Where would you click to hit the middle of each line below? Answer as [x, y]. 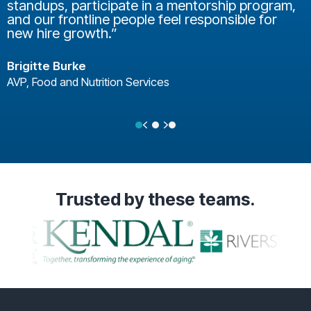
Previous [171, 125]
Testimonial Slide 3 [204, 139]
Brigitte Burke [47, 66]
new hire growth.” [62, 33]
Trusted [88, 200]
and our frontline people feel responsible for [142, 19]
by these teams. [190, 200]
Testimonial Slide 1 [170, 139]
